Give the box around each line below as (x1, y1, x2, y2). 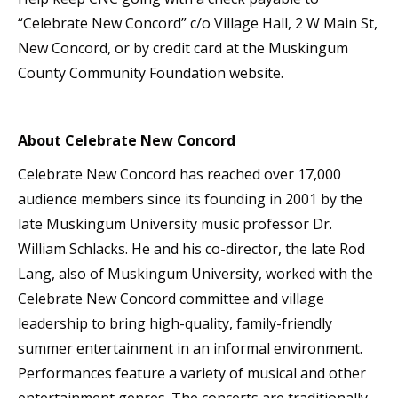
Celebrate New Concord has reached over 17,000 (18, 164, 341, 184)
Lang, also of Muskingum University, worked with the (18, 264, 373, 283)
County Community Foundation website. (18, 63, 283, 83)
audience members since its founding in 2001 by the (18, 189, 362, 209)
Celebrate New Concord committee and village (18, 289, 324, 308)
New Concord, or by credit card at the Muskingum (18, 38, 348, 58)
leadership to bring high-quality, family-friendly (18, 314, 332, 333)
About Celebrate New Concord (18, 131, 235, 150)
